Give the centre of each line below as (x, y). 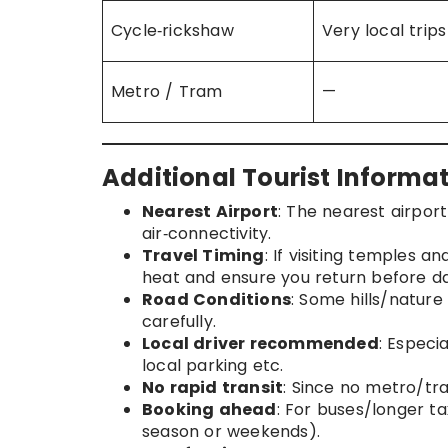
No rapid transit (213, 388)
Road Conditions (216, 300)
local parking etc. (213, 366)
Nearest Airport (210, 212)
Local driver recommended (260, 344)
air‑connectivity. (207, 234)
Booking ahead (209, 410)
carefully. (179, 322)
